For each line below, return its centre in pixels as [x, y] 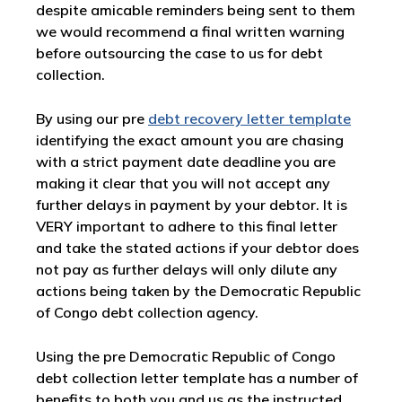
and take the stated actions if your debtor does [197, 248]
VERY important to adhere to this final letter [187, 226]
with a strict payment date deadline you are [186, 162]
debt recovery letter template [249, 118]
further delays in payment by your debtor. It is [192, 205]
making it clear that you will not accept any [183, 183]
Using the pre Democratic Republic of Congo [186, 356]
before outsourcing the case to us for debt [179, 53]
